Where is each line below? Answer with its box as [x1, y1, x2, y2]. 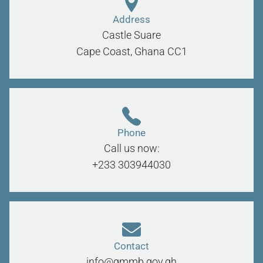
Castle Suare [102, 28, 161, 41]
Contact [114, 240, 149, 252]
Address [113, 13, 150, 25]
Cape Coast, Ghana [76, 45, 165, 58]
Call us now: [103, 141, 160, 154]
